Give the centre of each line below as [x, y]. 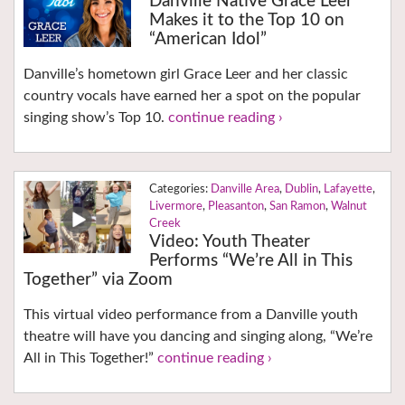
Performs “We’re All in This [250, 261]
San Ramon [297, 207]
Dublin [301, 190]
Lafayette [348, 190]
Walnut [348, 207]
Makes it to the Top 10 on [246, 21]
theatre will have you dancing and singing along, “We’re [198, 337]
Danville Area [245, 190]
